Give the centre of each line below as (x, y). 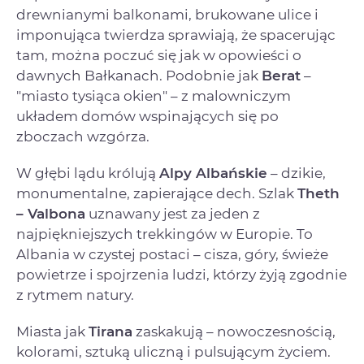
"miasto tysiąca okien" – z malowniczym (154, 95)
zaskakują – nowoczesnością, (234, 331)
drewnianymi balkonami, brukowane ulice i (167, 14)
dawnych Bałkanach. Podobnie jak (139, 75)
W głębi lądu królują (88, 173)
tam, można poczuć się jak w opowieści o (159, 55)
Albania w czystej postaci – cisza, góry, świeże (172, 254)
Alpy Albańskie (213, 173)
